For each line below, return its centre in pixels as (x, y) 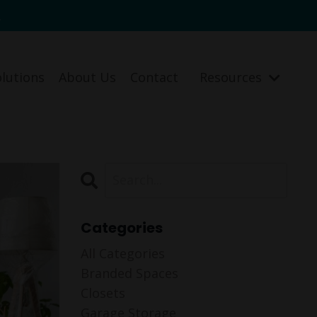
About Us (87, 77)
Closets (103, 293)
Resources (232, 77)
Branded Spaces (129, 273)
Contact (154, 77)
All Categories (122, 253)
